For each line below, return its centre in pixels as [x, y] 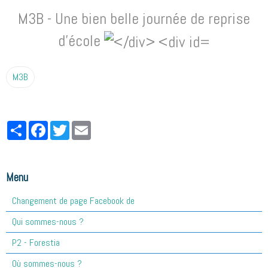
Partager [42, 126]
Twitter [83, 126]
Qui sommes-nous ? [48, 222]
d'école [81, 41]
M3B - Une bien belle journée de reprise [134, 19]
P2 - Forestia [36, 243]
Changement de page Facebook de [73, 201]
